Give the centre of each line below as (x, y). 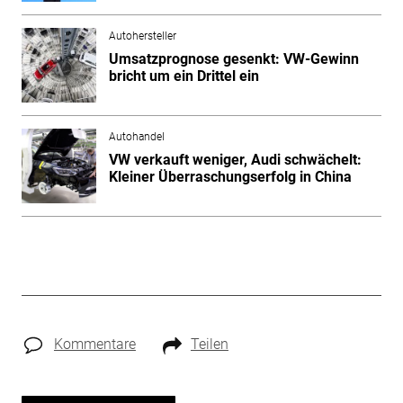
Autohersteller (142, 36)
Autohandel (136, 137)
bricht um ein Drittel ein (184, 76)
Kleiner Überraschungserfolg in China (230, 177)
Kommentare (94, 345)
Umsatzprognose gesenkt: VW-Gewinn (233, 59)
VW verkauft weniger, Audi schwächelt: (235, 160)
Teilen (209, 345)
